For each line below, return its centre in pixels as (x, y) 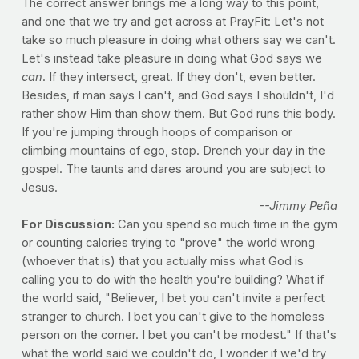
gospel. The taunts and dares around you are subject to (173, 169)
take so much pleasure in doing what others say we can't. (178, 40)
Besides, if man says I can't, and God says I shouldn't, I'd (177, 95)
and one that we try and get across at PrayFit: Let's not (172, 21)
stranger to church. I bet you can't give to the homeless (173, 316)
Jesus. (39, 187)
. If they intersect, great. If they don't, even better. (179, 77)
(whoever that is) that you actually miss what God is (162, 261)
